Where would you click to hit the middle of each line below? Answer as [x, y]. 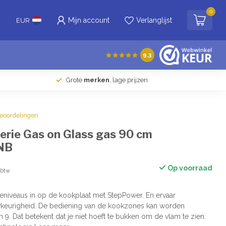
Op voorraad [189, 168]
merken [97, 80]
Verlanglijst [154, 20]
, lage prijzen [129, 80]
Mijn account [89, 20]
